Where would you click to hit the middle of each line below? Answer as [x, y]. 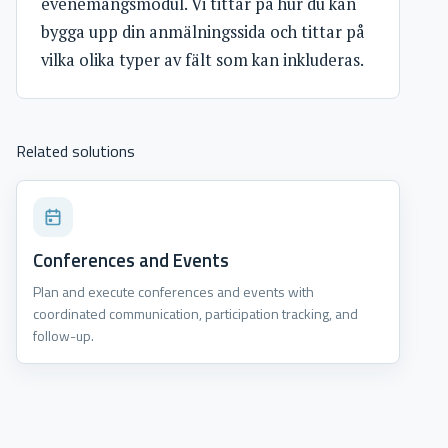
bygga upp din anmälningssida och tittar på [203, 31]
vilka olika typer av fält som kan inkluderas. [202, 59]
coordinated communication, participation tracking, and [195, 313]
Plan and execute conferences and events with [173, 291]
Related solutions [75, 150]
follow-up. [63, 335]
